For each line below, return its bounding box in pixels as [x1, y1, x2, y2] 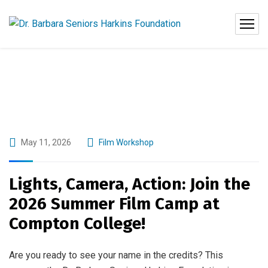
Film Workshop [99, 138, 154, 147]
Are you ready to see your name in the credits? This [9, 249, 223, 261]
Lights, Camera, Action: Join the [9, 174, 250, 194]
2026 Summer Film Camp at [9, 194, 220, 214]
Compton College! [9, 214, 145, 233]
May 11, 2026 [21, 138, 71, 147]
